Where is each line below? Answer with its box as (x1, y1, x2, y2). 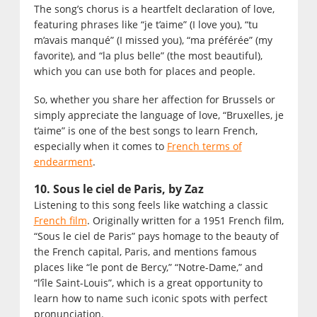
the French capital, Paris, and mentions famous (33, 245, 257, 259)
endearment (33, 155, 93, 169)
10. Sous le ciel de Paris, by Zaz (33, 181, 204, 197)
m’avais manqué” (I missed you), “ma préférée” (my (33, 33, 272, 47)
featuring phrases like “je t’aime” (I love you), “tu (33, 18, 258, 32)
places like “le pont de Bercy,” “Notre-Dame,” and (33, 260, 263, 275)
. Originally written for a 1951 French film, (86, 214, 284, 228)
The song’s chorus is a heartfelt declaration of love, (33, 2, 275, 16)
